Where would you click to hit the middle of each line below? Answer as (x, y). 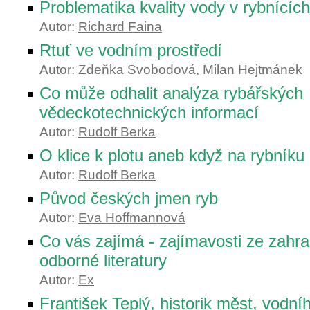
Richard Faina (120, 27)
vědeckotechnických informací (149, 112)
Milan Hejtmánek (253, 70)
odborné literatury (103, 261)
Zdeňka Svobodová (137, 70)
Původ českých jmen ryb (129, 198)
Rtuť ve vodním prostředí (131, 50)
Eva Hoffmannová (132, 218)
